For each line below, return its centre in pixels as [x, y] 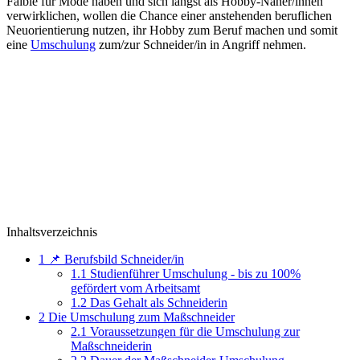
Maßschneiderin [111, 346]
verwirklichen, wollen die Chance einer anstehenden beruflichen [169, 15]
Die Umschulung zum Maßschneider [140, 317]
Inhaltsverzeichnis [52, 231]
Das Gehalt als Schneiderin [157, 302]
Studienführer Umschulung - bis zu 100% [194, 273]
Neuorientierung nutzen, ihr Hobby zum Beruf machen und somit [172, 30]
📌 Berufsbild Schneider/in [115, 259]
